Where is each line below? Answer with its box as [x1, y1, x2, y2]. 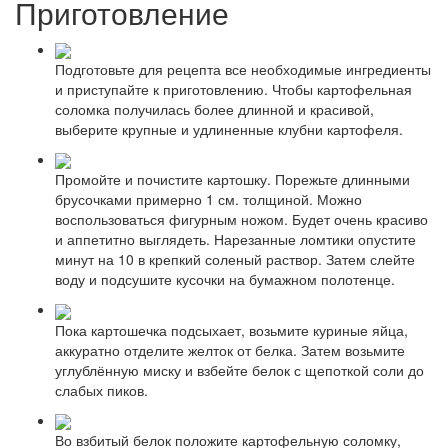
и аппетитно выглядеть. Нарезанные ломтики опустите [55, 229, 416, 250]
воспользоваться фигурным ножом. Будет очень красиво [55, 209, 428, 230]
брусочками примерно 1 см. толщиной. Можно [55, 189, 362, 210]
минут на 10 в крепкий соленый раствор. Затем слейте [55, 249, 415, 270]
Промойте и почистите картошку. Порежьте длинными [55, 169, 410, 190]
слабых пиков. [55, 379, 148, 400]
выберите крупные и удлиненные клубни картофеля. [55, 118, 403, 139]
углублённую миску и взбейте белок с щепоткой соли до [55, 359, 424, 380]
